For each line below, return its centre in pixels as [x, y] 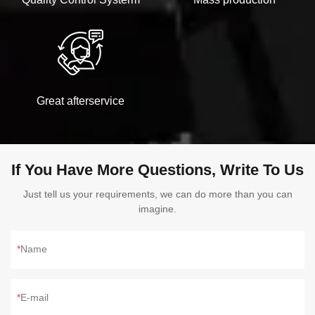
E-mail [34, 297]
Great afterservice [81, 101]
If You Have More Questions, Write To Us [157, 169]
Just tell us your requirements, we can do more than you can [157, 194]
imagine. [157, 208]
